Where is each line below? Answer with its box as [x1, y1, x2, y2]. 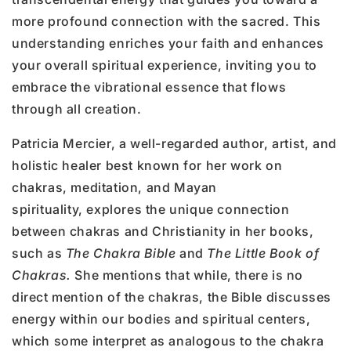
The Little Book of [207, 244, 320, 261]
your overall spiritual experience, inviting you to [12, 56, 318, 73]
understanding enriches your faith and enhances [12, 34, 324, 51]
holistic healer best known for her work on [12, 157, 283, 173]
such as [12, 244, 66, 261]
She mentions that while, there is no [74, 266, 304, 283]
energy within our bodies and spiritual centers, [12, 310, 311, 327]
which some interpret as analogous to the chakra [12, 332, 324, 349]
